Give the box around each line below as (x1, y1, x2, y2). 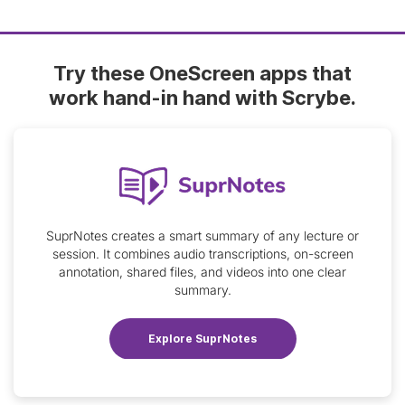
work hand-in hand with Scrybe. (49, 85, 356, 109)
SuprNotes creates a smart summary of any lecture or (46, 228, 359, 244)
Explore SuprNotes (148, 331, 257, 345)
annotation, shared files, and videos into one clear (59, 264, 346, 280)
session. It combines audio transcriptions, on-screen (52, 246, 353, 262)
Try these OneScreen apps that (53, 61, 352, 85)
